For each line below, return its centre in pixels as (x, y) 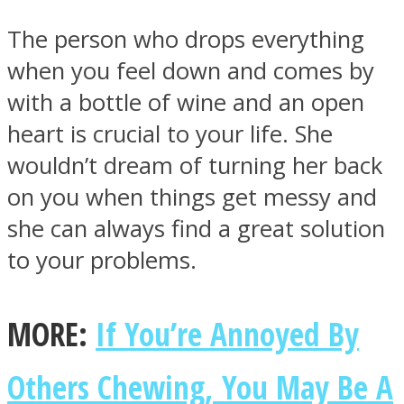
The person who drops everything (186, 40)
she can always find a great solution (196, 229)
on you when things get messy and (192, 197)
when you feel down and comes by (191, 71)
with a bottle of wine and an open (186, 103)
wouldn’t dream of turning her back (195, 166)
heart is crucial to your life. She (170, 134)
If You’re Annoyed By (227, 334)
